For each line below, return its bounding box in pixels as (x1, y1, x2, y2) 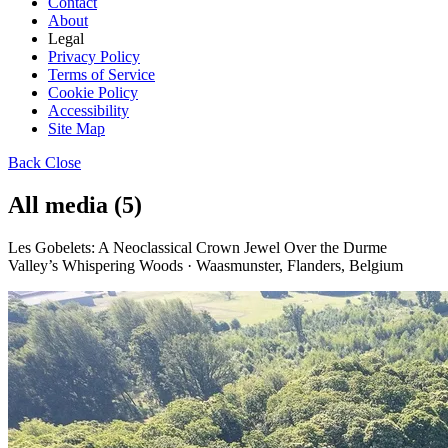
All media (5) (8, 191, 142, 218)
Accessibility (48, 102, 129, 119)
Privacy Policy (48, 48, 140, 65)
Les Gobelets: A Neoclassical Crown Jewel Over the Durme (8, 238, 387, 256)
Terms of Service (48, 66, 155, 83)
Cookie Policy (48, 84, 138, 101)
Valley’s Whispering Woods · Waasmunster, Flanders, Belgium (8, 256, 403, 274)
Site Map (48, 120, 105, 137)
